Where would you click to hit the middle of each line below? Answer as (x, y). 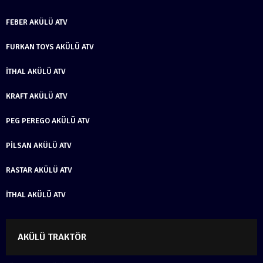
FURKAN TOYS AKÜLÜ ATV (50, 47)
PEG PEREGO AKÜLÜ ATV (48, 121)
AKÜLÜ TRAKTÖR (52, 237)
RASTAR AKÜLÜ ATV (39, 170)
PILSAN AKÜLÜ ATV (39, 145)
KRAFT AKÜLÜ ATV (37, 96)
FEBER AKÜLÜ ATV (37, 22)
